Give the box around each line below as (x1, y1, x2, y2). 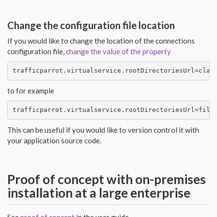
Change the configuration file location (7, 19, 175, 31)
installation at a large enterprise (7, 185, 190, 201)
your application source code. (7, 136, 101, 145)
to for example (7, 86, 54, 95)
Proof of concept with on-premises (7, 171, 206, 187)
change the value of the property (66, 46, 171, 56)
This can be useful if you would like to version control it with (7, 125, 199, 134)
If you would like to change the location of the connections (7, 36, 195, 45)
